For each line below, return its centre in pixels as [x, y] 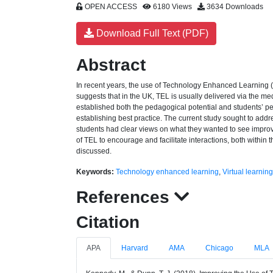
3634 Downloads [234, 7]
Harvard [135, 248]
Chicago [219, 248]
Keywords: [95, 172]
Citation [108, 222]
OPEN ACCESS [113, 7]
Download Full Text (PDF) [151, 33]
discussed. [94, 151]
